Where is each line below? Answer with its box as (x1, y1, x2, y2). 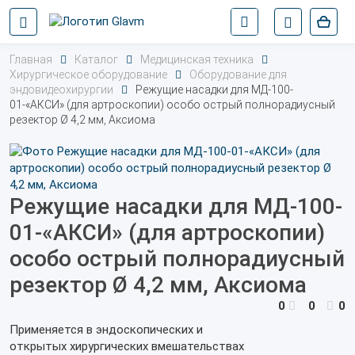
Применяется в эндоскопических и (10, 323, 203, 337)
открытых (10, 339, 70, 353)
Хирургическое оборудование (10, 68, 167, 81)
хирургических (70, 339, 148, 353)
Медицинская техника (140, 53, 254, 66)
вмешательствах (148, 339, 244, 353)
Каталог (74, 53, 118, 66)
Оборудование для (189, 68, 287, 81)
